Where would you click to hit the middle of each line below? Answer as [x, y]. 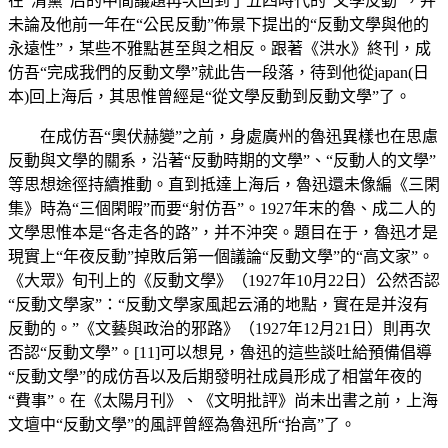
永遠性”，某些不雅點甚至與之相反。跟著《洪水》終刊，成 [219, 48]
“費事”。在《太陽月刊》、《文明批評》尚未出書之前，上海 [223, 400]
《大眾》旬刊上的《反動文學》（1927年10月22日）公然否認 [224, 280]
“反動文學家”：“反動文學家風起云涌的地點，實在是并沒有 [218, 304]
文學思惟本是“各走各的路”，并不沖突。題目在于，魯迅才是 [223, 232]
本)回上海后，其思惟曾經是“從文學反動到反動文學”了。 [209, 96]
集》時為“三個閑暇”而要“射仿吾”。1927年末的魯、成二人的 [222, 208]
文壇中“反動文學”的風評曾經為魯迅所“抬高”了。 [182, 424]
